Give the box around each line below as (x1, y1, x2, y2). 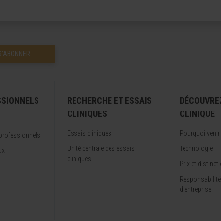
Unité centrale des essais (67, 145, 135, 152)
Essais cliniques (67, 129, 111, 137)
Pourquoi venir (180, 129, 220, 137)
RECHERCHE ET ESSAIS (67, 95, 152, 106)
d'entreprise (180, 185, 211, 193)
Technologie (180, 145, 213, 152)
